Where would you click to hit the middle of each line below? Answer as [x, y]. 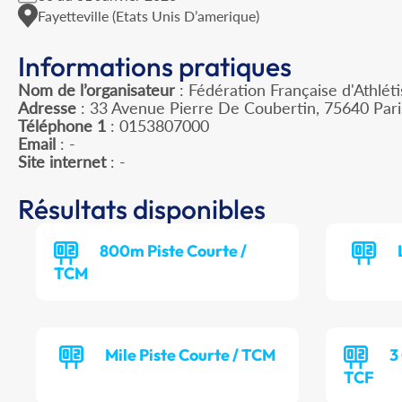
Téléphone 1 [62, 126]
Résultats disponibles [142, 210]
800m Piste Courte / [173, 251]
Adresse [47, 108]
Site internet [62, 162]
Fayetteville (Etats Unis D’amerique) [149, 15]
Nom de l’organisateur [96, 90]
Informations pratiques [155, 67]
